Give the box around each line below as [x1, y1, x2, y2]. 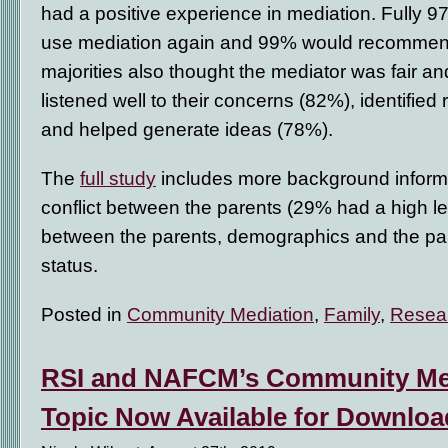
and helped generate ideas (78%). [41, 118, 333, 140]
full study [80, 167, 156, 189]
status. [41, 254, 103, 276]
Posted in [41, 303, 127, 325]
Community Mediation [127, 303, 314, 325]
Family [324, 303, 380, 325]
